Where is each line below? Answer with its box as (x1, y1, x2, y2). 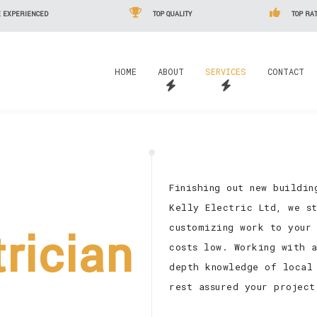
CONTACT (267, 66, 304, 77)
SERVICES (205, 66, 246, 77)
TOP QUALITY (151, 10, 192, 19)
